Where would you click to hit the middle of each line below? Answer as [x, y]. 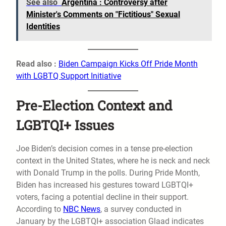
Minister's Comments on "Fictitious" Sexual [103, 15]
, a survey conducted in [141, 209]
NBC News [82, 209]
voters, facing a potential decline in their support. [102, 197]
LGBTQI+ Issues [65, 125]
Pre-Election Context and [94, 105]
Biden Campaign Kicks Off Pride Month [128, 64]
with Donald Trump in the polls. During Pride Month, [108, 173]
